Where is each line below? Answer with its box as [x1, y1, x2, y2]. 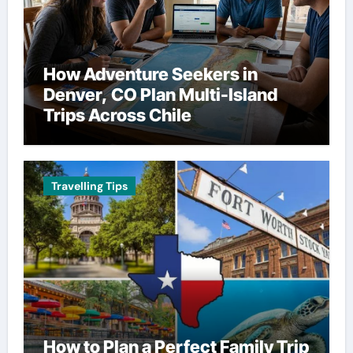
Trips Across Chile [43, 105, 191, 125]
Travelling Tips [50, 178, 128, 193]
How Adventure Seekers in [43, 64, 258, 84]
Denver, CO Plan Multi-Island [43, 84, 277, 105]
